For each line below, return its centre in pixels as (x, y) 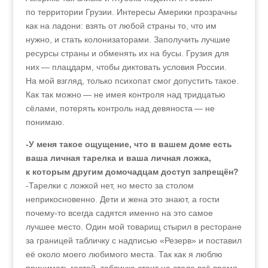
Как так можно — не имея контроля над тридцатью (125, 95)
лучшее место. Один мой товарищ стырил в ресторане (133, 227)
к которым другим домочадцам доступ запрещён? (132, 172)
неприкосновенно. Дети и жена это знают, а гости (122, 199)
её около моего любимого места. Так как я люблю (124, 254)
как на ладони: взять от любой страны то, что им (121, 26)
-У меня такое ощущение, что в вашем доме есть (129, 144)
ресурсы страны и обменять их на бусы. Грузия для (127, 53)
